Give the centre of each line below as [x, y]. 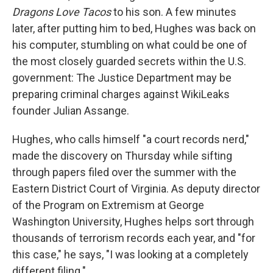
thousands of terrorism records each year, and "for [134, 238]
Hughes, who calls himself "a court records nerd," [131, 139]
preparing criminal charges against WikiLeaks [121, 94]
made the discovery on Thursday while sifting [122, 156]
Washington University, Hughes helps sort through [133, 222]
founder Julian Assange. [71, 111]
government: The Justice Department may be [122, 78]
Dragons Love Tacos [63, 12]
